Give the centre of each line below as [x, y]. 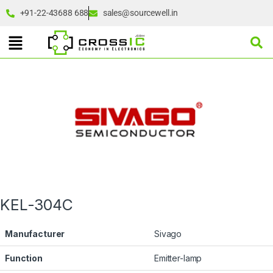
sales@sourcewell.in [140, 13]
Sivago [168, 234]
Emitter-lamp [178, 258]
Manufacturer [35, 234]
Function [24, 258]
